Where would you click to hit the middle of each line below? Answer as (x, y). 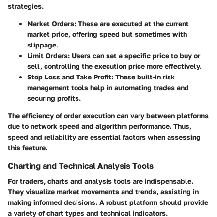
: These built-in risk (143, 77)
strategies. (26, 6)
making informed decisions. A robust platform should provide (108, 202)
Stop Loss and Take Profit (69, 77)
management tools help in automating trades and (108, 88)
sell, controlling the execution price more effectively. (114, 66)
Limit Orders (47, 56)
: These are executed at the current (132, 24)
